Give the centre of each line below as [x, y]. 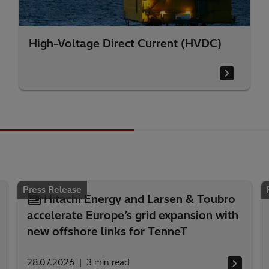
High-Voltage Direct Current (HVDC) [125, 44]
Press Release [53, 190]
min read [112, 262]
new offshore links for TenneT [107, 231]
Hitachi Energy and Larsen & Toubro [140, 199]
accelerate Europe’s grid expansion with [133, 215]
